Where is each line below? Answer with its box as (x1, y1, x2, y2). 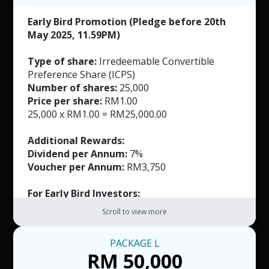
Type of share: (28, 55, 97, 68)
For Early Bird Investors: (28, 187, 141, 201)
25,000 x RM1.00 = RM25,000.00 (28, 107, 168, 121)
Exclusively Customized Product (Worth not (28, 213, 236, 227)
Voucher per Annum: (28, 160, 125, 174)
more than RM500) (28, 226, 116, 240)
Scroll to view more (102, 207, 167, 217)
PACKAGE (109, 237, 154, 250)
